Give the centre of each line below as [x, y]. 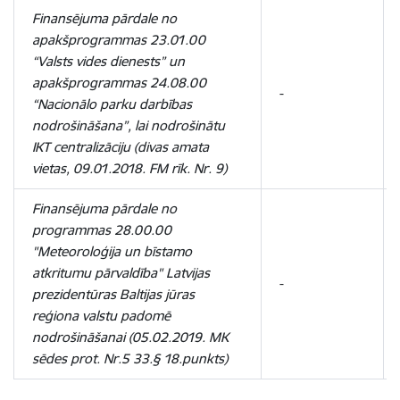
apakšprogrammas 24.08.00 [119, 83]
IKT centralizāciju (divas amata [121, 147]
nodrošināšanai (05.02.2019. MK [130, 337]
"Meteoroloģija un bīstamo [112, 251]
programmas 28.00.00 [102, 230]
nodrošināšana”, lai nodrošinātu [129, 125]
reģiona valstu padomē [101, 316]
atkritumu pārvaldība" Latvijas [121, 273]
